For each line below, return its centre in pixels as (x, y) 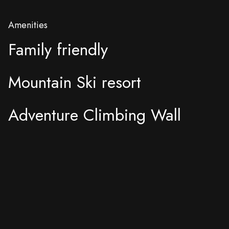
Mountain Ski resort (75, 82)
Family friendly (58, 50)
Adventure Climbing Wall (95, 115)
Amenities (28, 25)
